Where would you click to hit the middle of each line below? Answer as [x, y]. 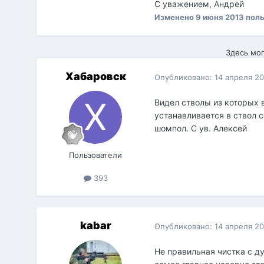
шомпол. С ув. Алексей [201, 128]
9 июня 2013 [220, 17]
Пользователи [96, 155]
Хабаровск [95, 77]
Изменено [175, 17]
